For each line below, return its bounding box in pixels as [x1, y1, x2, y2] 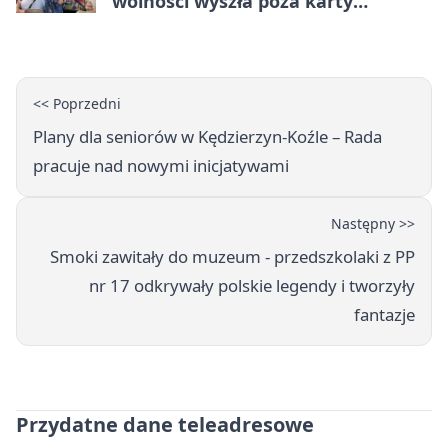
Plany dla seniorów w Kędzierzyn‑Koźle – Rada [33, 124, 382, 148]
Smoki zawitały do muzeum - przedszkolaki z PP [50, 244, 415, 268]
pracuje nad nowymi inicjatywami [33, 153, 289, 177]
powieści [112, 12, 188, 37]
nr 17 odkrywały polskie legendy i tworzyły [89, 273, 415, 297]
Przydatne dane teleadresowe [16, 410, 314, 438]
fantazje [354, 302, 415, 326]
